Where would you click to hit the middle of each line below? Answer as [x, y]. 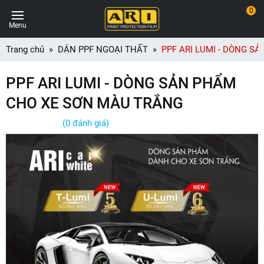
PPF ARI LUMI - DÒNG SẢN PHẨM [121, 83]
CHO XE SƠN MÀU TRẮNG [95, 103]
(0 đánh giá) [86, 123]
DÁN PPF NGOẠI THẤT [103, 49]
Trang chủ [25, 49]
